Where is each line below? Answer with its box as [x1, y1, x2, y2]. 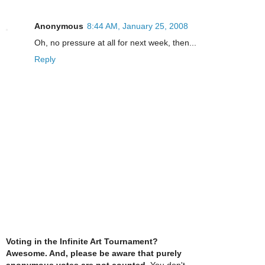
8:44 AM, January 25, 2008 [87, 21, 188, 31]
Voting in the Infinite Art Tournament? [6, 236, 158, 246]
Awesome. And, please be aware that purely [6, 248, 182, 258]
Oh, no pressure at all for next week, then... [34, 38, 196, 48]
